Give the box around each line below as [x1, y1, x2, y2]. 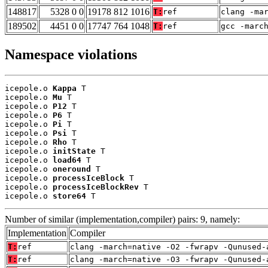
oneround [53, 165, 91, 174]
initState [53, 147, 96, 156]
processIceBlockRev [53, 182, 139, 192]
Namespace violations [5, 47, 137, 63]
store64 [53, 191, 86, 201]
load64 [53, 156, 81, 165]
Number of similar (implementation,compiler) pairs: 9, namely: [5, 214, 240, 225]
